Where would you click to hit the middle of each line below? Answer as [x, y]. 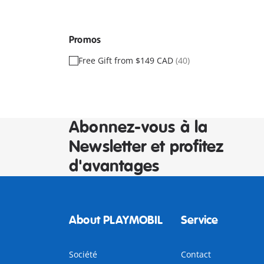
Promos [85, 40]
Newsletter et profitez [146, 147]
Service [199, 220]
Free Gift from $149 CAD [127, 60]
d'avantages [114, 166]
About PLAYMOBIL [116, 220]
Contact [196, 254]
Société [83, 254]
